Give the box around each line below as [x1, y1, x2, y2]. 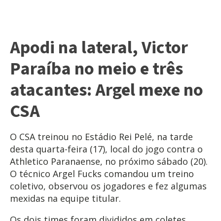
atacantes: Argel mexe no [10, 77, 203, 103]
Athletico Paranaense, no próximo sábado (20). [10, 155, 208, 167]
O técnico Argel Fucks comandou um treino [10, 167, 194, 180]
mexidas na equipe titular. [10, 192, 121, 204]
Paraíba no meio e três [10, 56, 183, 81]
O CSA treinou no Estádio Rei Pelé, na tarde [10, 130, 193, 143]
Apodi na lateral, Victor [10, 35, 188, 60]
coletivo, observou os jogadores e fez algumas [10, 180, 207, 192]
